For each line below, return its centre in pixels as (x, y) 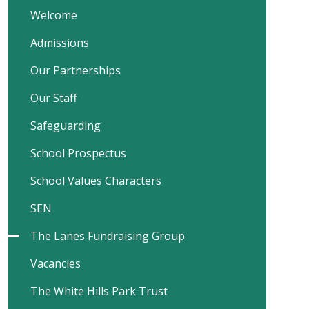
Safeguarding (66, 126)
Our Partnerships (76, 70)
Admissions (60, 43)
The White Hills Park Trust (99, 291)
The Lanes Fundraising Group (108, 236)
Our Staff (54, 98)
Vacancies (56, 263)
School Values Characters (96, 181)
